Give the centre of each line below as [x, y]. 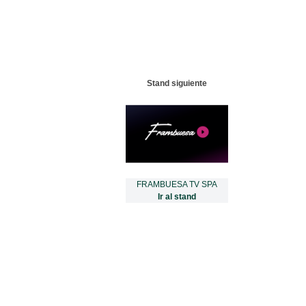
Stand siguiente [177, 83]
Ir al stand [177, 196]
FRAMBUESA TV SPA [177, 184]
